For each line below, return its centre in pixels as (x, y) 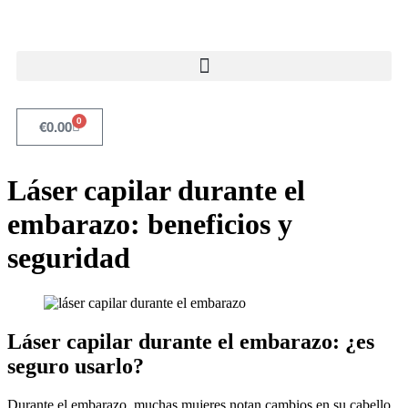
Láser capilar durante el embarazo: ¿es (191, 341)
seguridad (69, 258)
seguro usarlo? (76, 366)
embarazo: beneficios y (150, 224)
